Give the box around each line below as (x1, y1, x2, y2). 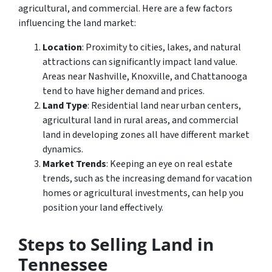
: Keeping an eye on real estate (106, 157, 233, 171)
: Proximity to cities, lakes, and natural (82, 40, 241, 54)
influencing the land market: (18, 16, 136, 30)
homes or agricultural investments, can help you (42, 186, 243, 200)
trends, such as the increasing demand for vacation (42, 171, 252, 185)
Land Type (42, 98, 87, 112)
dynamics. (42, 142, 83, 156)
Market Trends (42, 157, 106, 171)
